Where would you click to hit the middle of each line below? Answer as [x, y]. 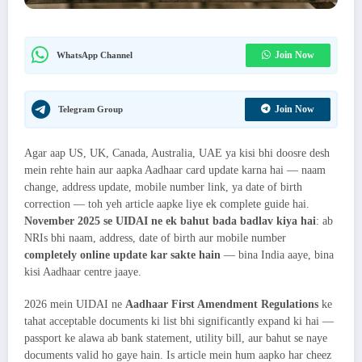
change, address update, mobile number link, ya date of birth [163, 187]
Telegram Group [90, 109]
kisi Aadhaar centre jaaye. [83, 271]
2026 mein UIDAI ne [75, 305]
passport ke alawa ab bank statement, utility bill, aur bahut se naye [176, 339]
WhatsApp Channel [95, 55]
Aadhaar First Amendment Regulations [222, 305]
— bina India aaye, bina [277, 255]
